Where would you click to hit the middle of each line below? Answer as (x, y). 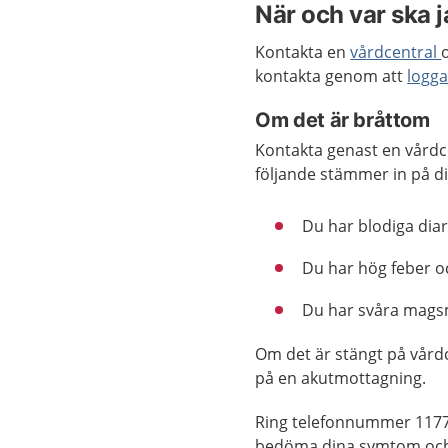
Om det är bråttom (342, 120)
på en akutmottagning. (341, 378)
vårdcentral (396, 52)
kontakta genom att (331, 76)
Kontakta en (303, 52)
